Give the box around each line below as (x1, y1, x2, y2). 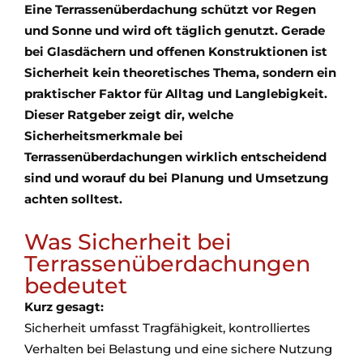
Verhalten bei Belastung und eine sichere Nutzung (24, 341, 332, 357)
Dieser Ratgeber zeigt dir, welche (24, 107, 233, 123)
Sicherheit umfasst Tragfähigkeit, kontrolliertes (24, 320, 310, 336)
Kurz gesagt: (24, 299, 104, 315)
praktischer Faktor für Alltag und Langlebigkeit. (24, 86, 327, 102)
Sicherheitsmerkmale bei (24, 128, 183, 144)
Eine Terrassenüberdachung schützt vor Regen (24, 2, 316, 18)
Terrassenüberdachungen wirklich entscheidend (24, 149, 327, 165)
